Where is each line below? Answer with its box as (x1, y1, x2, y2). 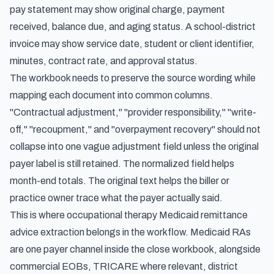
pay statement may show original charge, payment (10, 4, 225, 15)
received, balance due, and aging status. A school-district (10, 21, 256, 32)
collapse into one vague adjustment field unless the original (10, 141, 259, 152)
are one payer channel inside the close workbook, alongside (10, 244, 261, 254)
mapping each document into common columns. (10, 90, 213, 100)
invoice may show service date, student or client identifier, (10, 39, 254, 49)
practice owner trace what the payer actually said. (10, 193, 223, 203)
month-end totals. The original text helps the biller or (10, 176, 229, 186)
